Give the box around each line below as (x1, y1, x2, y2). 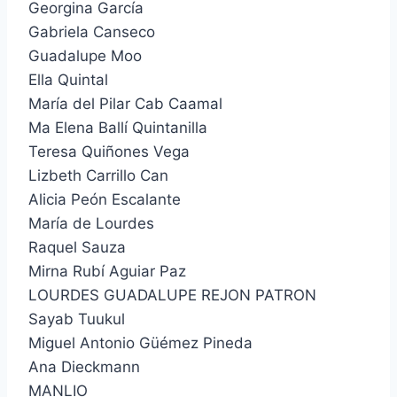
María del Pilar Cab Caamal (28, 94, 222, 113)
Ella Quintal (28, 70, 108, 89)
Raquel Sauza (28, 237, 126, 256)
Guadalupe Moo (28, 46, 142, 65)
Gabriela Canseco (28, 22, 155, 41)
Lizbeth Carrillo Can (28, 166, 168, 184)
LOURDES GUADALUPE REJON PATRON (28, 285, 316, 304)
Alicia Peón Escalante (28, 190, 181, 208)
